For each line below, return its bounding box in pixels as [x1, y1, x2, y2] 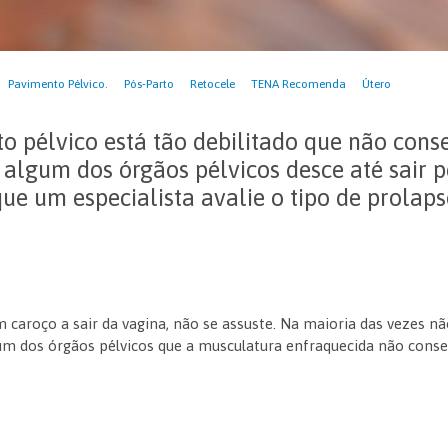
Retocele [190, 77, 236, 92]
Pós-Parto [124, 77, 175, 92]
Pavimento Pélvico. [8, 77, 109, 92]
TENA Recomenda [251, 77, 347, 92]
